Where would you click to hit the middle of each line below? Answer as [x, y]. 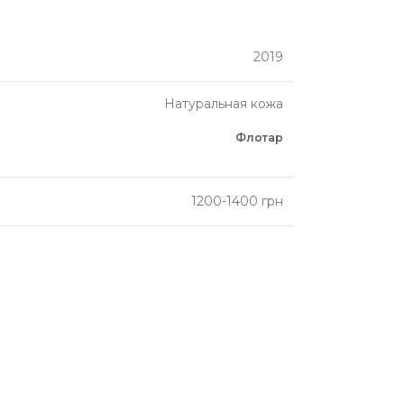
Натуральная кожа [224, 104]
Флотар [259, 138]
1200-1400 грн [237, 201]
